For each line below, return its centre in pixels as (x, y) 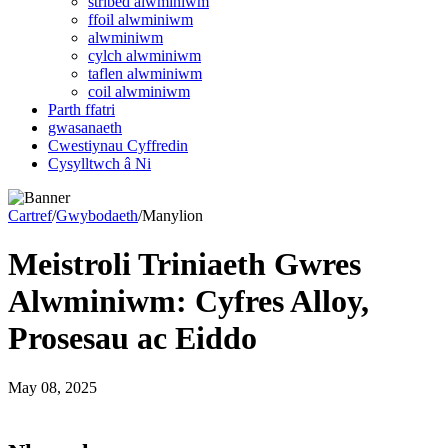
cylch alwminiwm (144, 55)
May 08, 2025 (52, 387)
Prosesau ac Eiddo (132, 338)
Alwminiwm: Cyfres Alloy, (188, 301)
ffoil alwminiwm (140, 19)
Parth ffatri (81, 109)
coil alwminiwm (139, 91)
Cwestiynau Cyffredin (118, 145)
